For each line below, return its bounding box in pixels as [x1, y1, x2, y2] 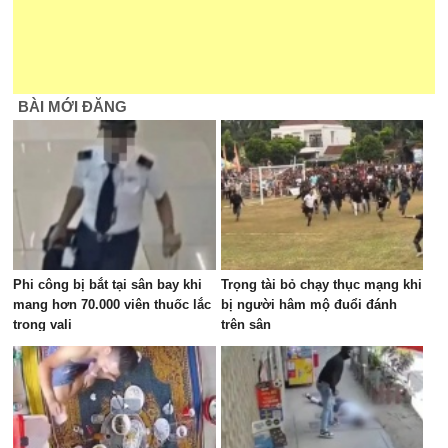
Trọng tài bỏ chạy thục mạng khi [220, 277, 422, 292]
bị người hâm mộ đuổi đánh [220, 297, 397, 312]
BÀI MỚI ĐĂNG [18, 98, 128, 115]
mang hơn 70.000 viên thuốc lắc [13, 297, 212, 312]
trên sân [220, 317, 271, 332]
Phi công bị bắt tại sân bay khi [13, 277, 203, 292]
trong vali [13, 317, 73, 332]
